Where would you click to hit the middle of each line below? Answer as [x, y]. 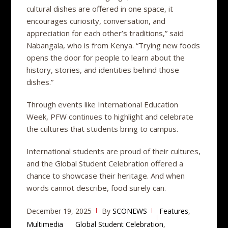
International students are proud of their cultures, [114, 151]
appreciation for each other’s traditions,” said [105, 33]
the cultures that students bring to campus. [103, 129]
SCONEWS [130, 211]
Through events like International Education [103, 104]
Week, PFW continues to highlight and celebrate [110, 116]
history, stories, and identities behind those [103, 69]
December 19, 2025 [59, 211]
